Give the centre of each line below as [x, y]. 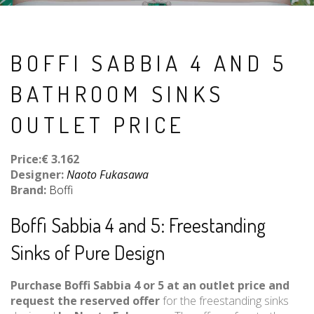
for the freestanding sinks [224, 301]
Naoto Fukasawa [108, 175]
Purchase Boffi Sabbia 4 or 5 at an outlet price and [150, 285]
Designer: [39, 175]
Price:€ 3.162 [45, 159]
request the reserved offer [85, 301]
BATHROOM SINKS [118, 94]
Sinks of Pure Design [88, 252]
